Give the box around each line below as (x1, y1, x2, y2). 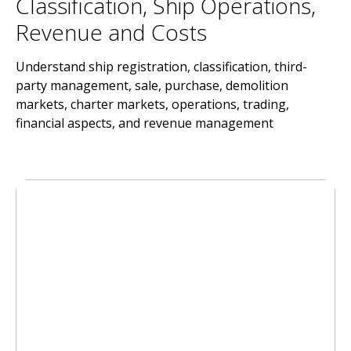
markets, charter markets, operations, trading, (16, 96, 289, 113)
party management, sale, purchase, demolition (16, 77, 288, 94)
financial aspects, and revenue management (16, 114, 273, 132)
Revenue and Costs (16, 17, 207, 47)
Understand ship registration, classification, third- (16, 58, 307, 75)
